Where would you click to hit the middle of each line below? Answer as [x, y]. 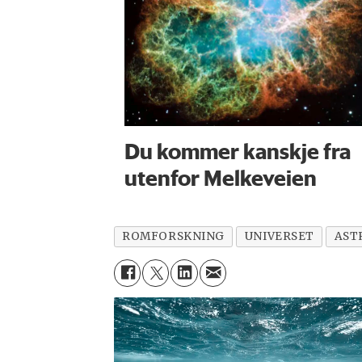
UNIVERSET [279, 236]
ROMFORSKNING [173, 236]
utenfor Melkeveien [220, 177]
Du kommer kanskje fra [237, 151]
